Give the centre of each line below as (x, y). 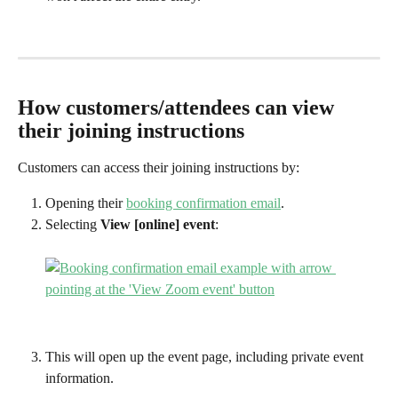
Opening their (86, 203)
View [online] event (158, 225)
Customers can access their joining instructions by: (159, 167)
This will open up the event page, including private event (206, 357)
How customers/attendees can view (179, 107)
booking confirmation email (203, 203)
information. (80, 378)
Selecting (73, 225)
